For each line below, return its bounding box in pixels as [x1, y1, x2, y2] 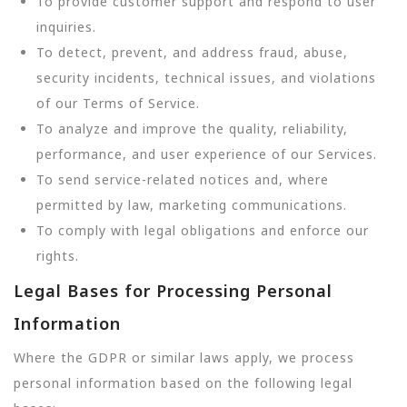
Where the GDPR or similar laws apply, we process [14, 349, 354, 366]
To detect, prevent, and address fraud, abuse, [36, 43, 348, 61]
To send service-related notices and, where [36, 170, 329, 188]
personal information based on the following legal [14, 374, 352, 392]
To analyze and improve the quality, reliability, [36, 119, 348, 137]
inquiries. [36, 17, 96, 35]
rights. [36, 246, 79, 264]
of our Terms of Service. [36, 94, 200, 112]
